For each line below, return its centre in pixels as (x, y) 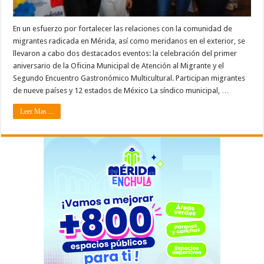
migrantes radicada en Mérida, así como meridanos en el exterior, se (129, 41)
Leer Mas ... (37, 111)
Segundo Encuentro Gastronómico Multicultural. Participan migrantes (129, 78)
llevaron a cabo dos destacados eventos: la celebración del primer (125, 53)
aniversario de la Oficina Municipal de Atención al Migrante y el (119, 65)
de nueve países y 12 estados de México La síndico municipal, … (121, 90)
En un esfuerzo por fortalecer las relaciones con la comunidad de (123, 28)
